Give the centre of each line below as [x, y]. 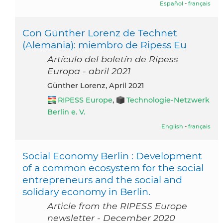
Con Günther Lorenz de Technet [100, 33]
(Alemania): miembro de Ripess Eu [105, 45]
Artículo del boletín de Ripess [113, 59]
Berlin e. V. [66, 112]
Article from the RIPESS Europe [117, 206]
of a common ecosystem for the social [113, 168]
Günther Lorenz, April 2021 [98, 86]
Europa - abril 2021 [89, 71]
